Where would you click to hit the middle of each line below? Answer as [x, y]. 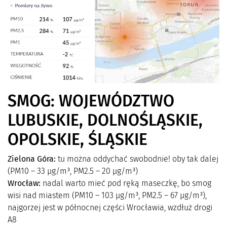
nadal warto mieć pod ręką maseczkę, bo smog [126, 183]
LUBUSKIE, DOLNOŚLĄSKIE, [105, 120]
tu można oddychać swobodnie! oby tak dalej [137, 159]
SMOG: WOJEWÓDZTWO [91, 101]
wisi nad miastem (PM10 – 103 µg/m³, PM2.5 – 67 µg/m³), [107, 196]
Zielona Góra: [32, 159]
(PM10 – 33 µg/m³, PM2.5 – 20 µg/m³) [73, 171]
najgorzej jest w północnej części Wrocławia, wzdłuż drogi [110, 208]
